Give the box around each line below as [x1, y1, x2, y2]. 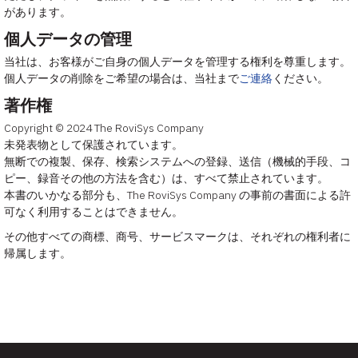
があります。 [4, 5, 71, 20]
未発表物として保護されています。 [4, 137, 183, 153]
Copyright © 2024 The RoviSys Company [4, 121, 204, 136]
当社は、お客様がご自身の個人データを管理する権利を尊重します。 [4, 54, 351, 70]
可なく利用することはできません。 [4, 205, 183, 220]
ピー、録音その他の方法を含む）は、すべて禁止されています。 [4, 171, 328, 186]
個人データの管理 [4, 28, 132, 50]
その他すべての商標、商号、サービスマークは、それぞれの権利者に [4, 229, 351, 245]
